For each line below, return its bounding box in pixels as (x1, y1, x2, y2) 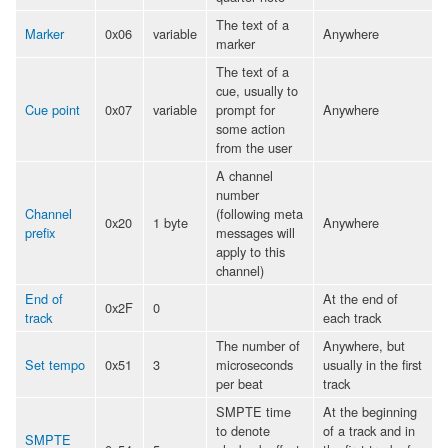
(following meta (216, 203, 303, 223)
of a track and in (323, 420, 415, 440)
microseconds (216, 354, 293, 374)
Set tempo (25, 354, 85, 374)
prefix (25, 222, 55, 242)
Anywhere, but (323, 335, 405, 355)
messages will (216, 222, 295, 242)
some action (216, 118, 285, 138)
